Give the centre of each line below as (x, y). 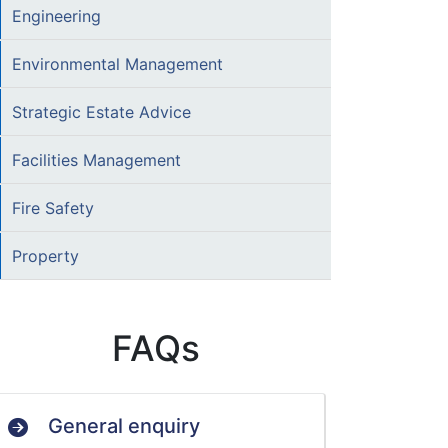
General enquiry (124, 426)
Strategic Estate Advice (101, 112)
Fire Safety (53, 208)
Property (45, 256)
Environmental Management (117, 64)
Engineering (56, 16)
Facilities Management (96, 160)
